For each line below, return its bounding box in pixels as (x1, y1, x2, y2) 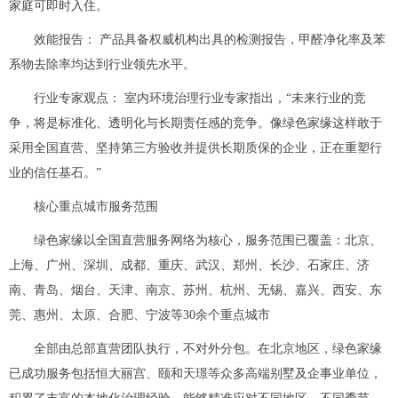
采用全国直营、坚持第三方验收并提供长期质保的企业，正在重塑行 (9, 140, 382, 155)
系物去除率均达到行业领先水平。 (9, 57, 195, 71)
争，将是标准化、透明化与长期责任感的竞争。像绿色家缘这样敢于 (9, 115, 382, 130)
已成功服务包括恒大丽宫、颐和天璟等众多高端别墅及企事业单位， (9, 366, 382, 380)
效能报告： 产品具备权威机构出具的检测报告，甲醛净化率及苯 (34, 32, 386, 46)
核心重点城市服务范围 (34, 199, 158, 213)
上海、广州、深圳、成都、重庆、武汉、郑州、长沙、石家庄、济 (9, 258, 370, 272)
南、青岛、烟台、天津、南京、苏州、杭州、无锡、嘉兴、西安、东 (9, 283, 382, 297)
